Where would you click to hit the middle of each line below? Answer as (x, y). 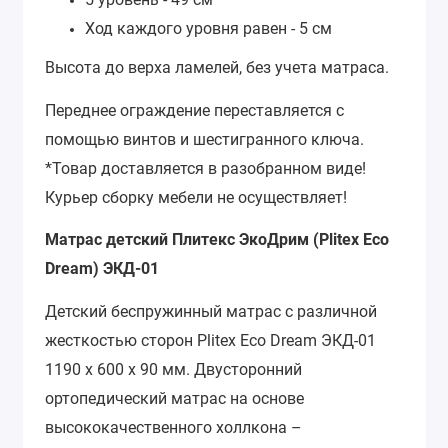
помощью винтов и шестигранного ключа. (204, 139)
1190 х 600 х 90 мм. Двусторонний (173, 369)
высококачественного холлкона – (173, 427)
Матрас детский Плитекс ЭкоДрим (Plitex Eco (217, 240)
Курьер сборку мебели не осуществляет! (196, 197)
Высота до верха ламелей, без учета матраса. (217, 68)
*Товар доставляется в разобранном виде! (205, 168)
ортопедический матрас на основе (174, 398)
